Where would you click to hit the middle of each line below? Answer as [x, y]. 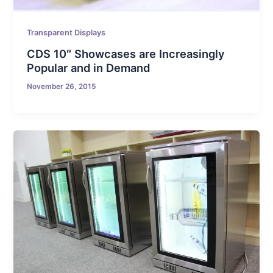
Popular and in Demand [89, 67]
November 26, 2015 [62, 86]
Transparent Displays [66, 33]
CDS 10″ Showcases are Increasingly [126, 53]
